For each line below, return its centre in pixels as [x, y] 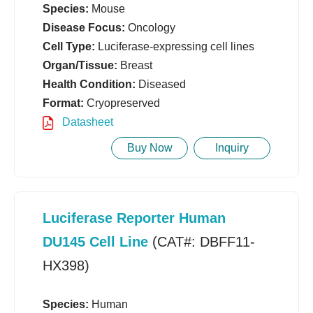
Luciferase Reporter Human [134, 218]
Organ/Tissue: [80, 66]
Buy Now [150, 148]
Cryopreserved [122, 103]
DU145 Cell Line [95, 242]
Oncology [150, 28]
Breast [135, 66]
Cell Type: [69, 47]
